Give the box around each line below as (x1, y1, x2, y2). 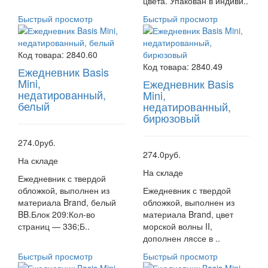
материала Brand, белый (18, 196, 116, 208)
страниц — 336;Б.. (18, 220, 90, 232)
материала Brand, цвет (143, 208, 233, 220)
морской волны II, (143, 220, 212, 232)
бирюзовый (143, 110, 200, 126)
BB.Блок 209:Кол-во (18, 208, 95, 220)
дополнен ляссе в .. (143, 232, 220, 244)
